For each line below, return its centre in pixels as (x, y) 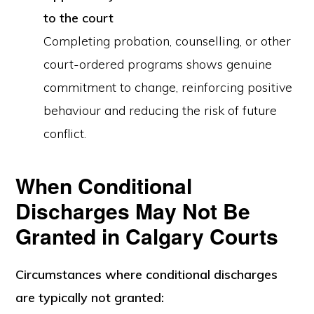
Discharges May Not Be (133, 211)
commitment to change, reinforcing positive (168, 87)
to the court (79, 18)
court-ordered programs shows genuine (158, 64)
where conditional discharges (192, 274)
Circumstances (61, 274)
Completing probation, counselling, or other (168, 41)
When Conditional (104, 185)
